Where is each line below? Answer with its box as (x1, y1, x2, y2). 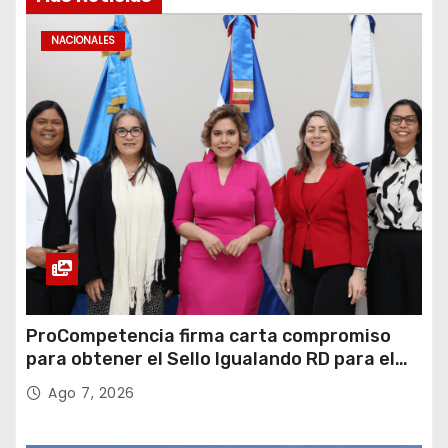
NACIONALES (51, 33, 115, 49)
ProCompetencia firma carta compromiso (26, 325, 391, 348)
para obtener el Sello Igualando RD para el (26, 348, 395, 371)
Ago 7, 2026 (48, 383, 135, 404)
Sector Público (26, 371, 156, 394)
